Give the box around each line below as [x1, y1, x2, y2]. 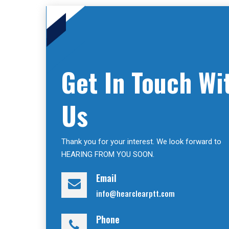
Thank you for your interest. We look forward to [61, 136, 222, 146]
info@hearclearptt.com [96, 188, 175, 199]
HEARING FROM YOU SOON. [61, 149, 155, 159]
